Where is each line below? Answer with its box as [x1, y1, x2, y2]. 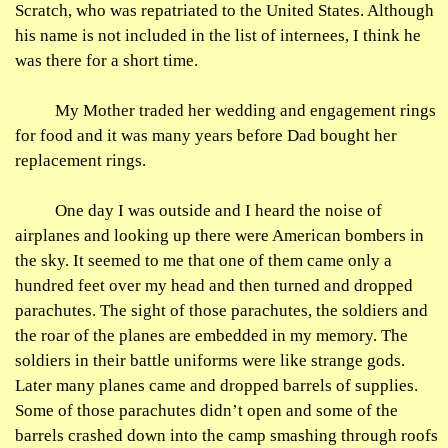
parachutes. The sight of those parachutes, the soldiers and [15, 301, 428, 320]
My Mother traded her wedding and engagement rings [55, 101, 436, 120]
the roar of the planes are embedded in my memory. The [15, 326, 408, 345]
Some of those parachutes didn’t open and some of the [15, 401, 398, 420]
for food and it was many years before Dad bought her [15, 126, 397, 145]
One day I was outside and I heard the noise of [55, 201, 382, 220]
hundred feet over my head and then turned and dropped [15, 276, 413, 295]
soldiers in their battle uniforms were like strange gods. [15, 351, 405, 370]
